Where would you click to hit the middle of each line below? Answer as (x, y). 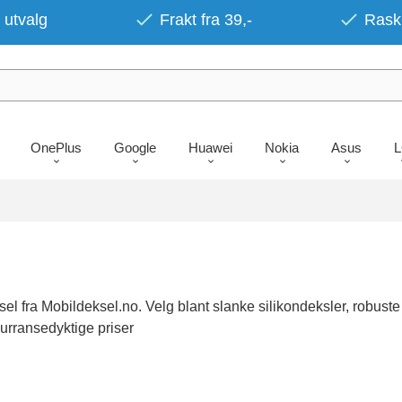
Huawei (210, 147)
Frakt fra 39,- (206, 20)
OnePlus (56, 147)
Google (135, 147)
